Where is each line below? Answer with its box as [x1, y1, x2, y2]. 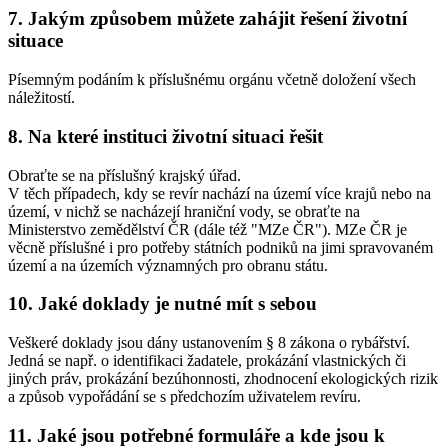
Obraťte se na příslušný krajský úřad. [8, 166, 241, 184]
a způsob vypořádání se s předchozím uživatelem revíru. [8, 387, 361, 405]
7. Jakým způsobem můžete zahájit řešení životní [8, 8, 407, 30]
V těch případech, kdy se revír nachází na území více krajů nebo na [8, 184, 431, 202]
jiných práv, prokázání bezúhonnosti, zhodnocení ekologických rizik [8, 369, 438, 387]
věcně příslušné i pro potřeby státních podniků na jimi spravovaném [8, 238, 433, 256]
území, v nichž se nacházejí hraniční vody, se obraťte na [8, 202, 360, 220]
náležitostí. [8, 89, 75, 107]
